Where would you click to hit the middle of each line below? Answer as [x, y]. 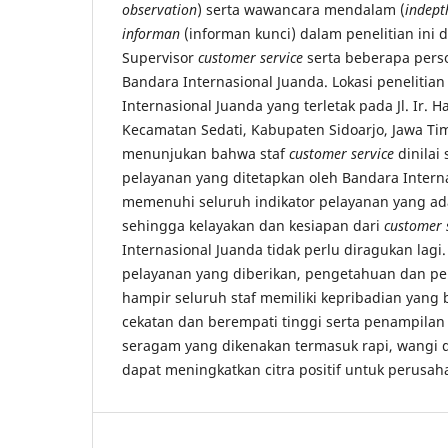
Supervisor [160, 57]
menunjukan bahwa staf [205, 153]
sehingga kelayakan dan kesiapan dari [253, 225]
